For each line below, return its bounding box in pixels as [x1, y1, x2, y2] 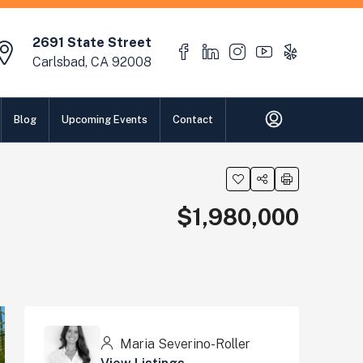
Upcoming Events [62, 113, 147, 126]
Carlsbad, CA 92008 [32, 54, 152, 70]
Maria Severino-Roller [117, 336, 250, 352]
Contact [173, 113, 213, 126]
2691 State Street [32, 35, 152, 50]
